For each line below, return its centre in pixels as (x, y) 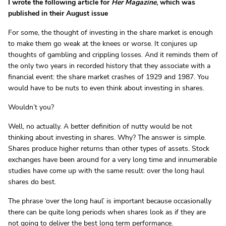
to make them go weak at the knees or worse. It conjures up (103, 44)
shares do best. (32, 182)
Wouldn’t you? (31, 107)
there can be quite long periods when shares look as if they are (107, 212)
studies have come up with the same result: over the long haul (106, 171)
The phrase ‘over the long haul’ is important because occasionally (110, 201)
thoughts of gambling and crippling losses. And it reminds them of (113, 55)
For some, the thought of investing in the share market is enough (110, 33)
